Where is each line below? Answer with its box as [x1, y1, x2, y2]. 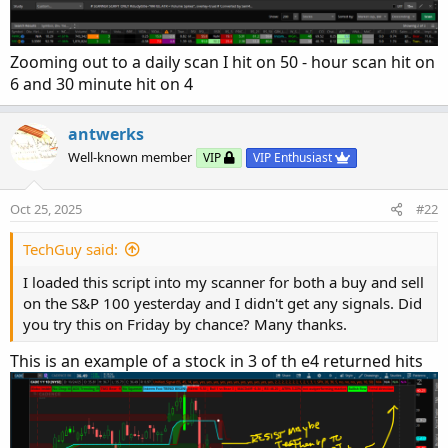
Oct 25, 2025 [10, 200, 82, 219]
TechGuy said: [23, 239, 118, 260]
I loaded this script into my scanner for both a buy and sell [23, 272, 424, 293]
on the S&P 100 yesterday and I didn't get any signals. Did [23, 293, 422, 314]
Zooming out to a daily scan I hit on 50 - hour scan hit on [10, 51, 435, 74]
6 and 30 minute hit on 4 [10, 73, 193, 96]
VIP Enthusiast [253, 149, 335, 167]
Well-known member [68, 148, 192, 167]
